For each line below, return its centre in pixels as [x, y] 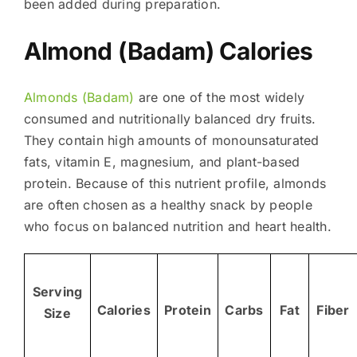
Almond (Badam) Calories [169, 51]
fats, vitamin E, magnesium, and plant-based [162, 161]
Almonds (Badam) [79, 97]
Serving [57, 291]
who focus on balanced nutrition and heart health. [177, 226]
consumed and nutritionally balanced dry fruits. [170, 118]
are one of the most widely [220, 97]
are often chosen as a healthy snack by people [168, 204]
